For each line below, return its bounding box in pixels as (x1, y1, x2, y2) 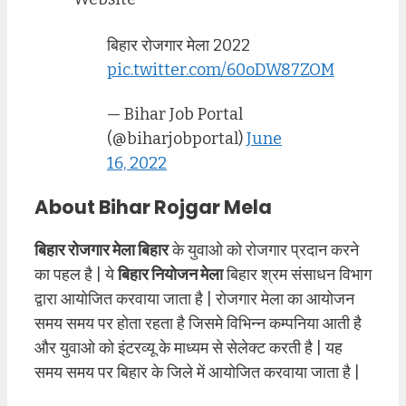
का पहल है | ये (34, 265, 118, 285)
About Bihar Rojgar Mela (34, 194, 272, 221)
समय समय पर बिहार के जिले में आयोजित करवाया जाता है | (34, 362, 360, 383)
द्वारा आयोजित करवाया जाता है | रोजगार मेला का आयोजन (34, 289, 354, 310)
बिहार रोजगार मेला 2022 (107, 35, 250, 56)
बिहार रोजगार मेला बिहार (34, 240, 169, 261)
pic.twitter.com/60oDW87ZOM (107, 60, 334, 81)
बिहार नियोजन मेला (118, 265, 223, 285)
